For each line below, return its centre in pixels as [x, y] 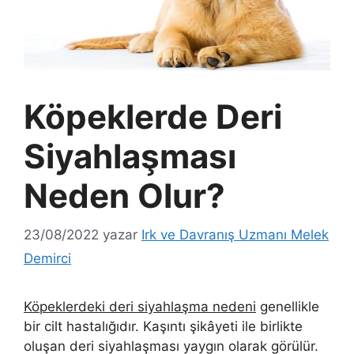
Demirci [47, 258]
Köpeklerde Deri [153, 117]
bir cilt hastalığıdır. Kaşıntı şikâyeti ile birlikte [163, 326]
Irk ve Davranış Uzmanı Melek [235, 234]
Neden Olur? [124, 196]
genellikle [288, 306]
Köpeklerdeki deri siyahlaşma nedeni [140, 306]
